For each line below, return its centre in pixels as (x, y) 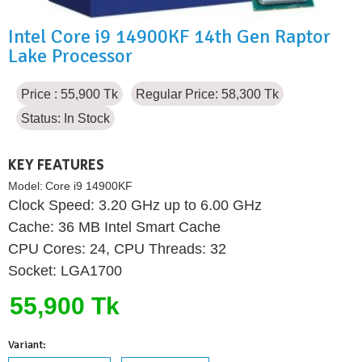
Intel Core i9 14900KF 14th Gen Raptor (169, 36)
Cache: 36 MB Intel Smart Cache (114, 227)
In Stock (87, 118)
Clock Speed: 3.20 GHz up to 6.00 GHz (135, 205)
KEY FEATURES (56, 165)
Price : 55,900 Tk (69, 94)
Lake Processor (70, 55)
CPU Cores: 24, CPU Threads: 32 (117, 248)
